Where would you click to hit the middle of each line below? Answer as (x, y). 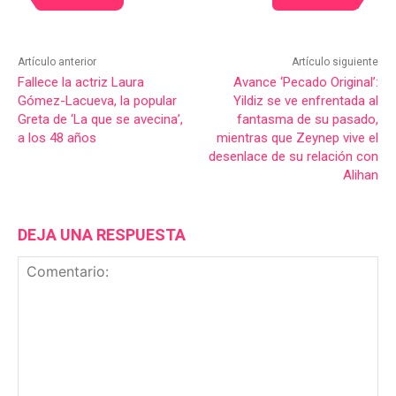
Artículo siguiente (335, 61)
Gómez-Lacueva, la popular (97, 100)
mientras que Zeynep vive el (297, 137)
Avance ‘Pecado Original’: (305, 82)
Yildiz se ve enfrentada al (305, 100)
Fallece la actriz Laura (81, 82)
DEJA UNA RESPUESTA (102, 234)
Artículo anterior (57, 61)
